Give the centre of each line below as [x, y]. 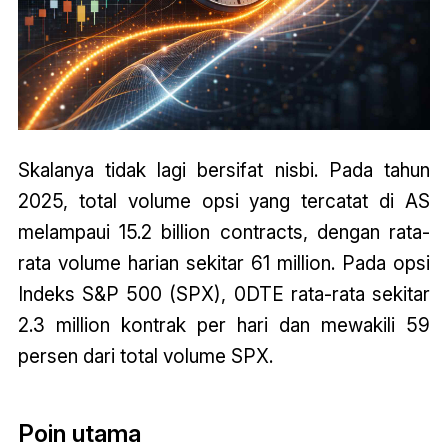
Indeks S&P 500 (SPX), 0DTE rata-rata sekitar [224, 294]
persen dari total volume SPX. [145, 356]
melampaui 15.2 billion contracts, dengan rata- [224, 232]
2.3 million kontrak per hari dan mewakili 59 [224, 325]
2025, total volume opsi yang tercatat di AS [224, 201]
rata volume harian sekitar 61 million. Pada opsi [224, 263]
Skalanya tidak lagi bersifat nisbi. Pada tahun [224, 170]
